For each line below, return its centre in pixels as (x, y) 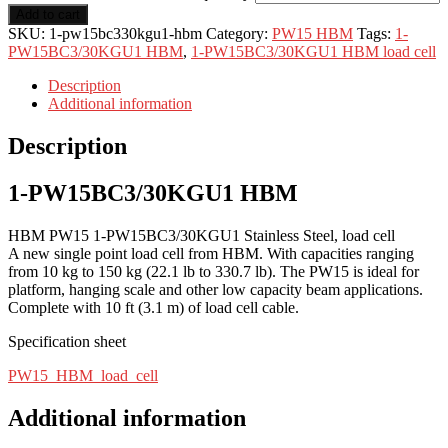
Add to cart (48, 15)
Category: (239, 34)
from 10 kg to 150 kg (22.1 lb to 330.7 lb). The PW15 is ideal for (213, 271)
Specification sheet (67, 341)
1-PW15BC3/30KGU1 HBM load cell (313, 52)
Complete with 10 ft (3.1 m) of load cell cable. (153, 307)
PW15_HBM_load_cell (83, 375)
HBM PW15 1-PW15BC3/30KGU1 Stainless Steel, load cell (201, 235)
